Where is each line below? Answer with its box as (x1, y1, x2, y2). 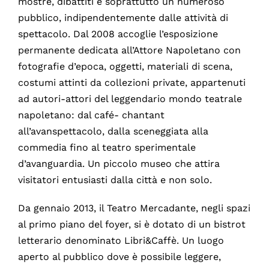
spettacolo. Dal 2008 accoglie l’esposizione (17, 28, 218, 40)
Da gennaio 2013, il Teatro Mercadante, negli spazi (17, 202, 250, 214)
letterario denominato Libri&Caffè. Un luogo (17, 235, 224, 247)
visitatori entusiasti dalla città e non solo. (17, 174, 212, 186)
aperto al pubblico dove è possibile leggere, (17, 251, 221, 263)
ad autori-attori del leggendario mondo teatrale (17, 93, 242, 105)
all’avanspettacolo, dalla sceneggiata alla (17, 125, 208, 138)
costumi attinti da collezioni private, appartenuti (17, 77, 246, 89)
